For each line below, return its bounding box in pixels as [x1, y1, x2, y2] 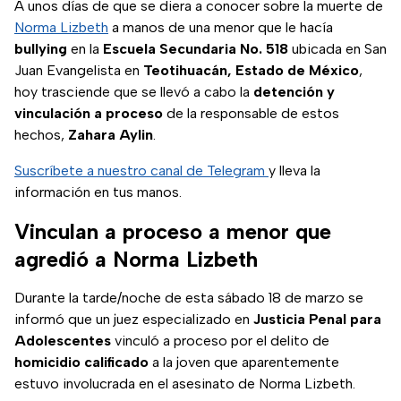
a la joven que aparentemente [149, 354, 339, 371]
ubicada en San [288, 40, 387, 58]
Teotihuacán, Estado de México [143, 62, 359, 80]
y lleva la [269, 162, 320, 180]
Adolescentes [14, 332, 111, 350]
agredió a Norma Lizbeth [14, 246, 258, 273]
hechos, [14, 126, 68, 144]
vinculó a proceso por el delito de [111, 332, 329, 350]
